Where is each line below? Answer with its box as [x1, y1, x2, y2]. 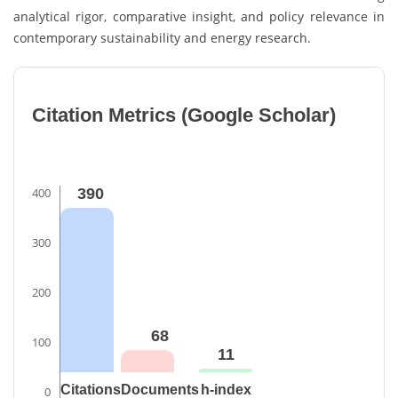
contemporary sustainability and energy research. [13, 28, 311, 46]
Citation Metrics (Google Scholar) [32, 103, 336, 126]
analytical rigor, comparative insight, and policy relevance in [13, 7, 385, 25]
